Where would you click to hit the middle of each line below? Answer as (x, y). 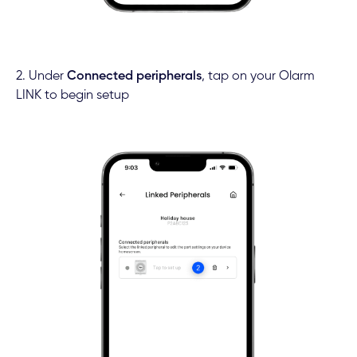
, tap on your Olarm (258, 76)
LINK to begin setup (72, 95)
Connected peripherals (134, 76)
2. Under (41, 76)
